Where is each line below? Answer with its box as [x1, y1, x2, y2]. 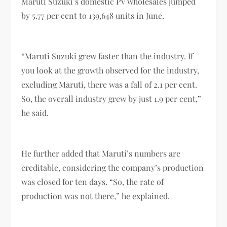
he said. [21, 107, 49, 118]
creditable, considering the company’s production [21, 162, 204, 173]
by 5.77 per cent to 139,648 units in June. [21, 10, 167, 21]
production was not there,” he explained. [21, 190, 170, 201]
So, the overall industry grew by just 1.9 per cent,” [21, 93, 202, 104]
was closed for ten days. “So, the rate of [21, 176, 164, 187]
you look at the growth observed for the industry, [21, 64, 200, 75]
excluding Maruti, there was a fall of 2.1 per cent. [21, 79, 198, 90]
